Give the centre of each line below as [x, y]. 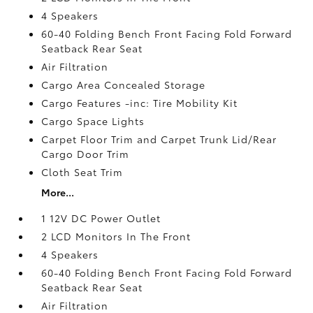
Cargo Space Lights [93, 121]
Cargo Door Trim [86, 153]
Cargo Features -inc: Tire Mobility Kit [140, 102]
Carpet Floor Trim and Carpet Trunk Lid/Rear [159, 139]
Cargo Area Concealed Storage [124, 84]
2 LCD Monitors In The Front [116, 236]
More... [58, 192]
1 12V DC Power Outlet [101, 218]
